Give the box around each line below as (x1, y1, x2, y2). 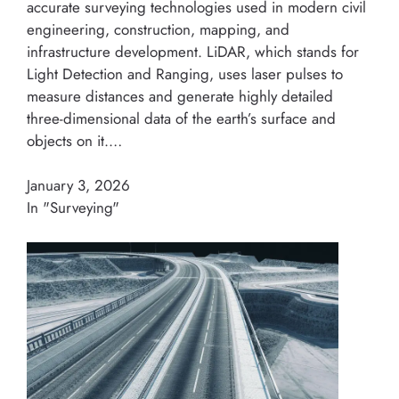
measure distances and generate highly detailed (27, 85, 333, 107)
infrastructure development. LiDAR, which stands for (27, 40, 359, 62)
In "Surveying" (27, 197, 119, 219)
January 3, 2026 (27, 175, 130, 197)
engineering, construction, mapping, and (27, 18, 289, 40)
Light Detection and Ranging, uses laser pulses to (27, 62, 343, 85)
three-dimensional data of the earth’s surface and (27, 107, 336, 129)
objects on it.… (27, 129, 122, 151)
